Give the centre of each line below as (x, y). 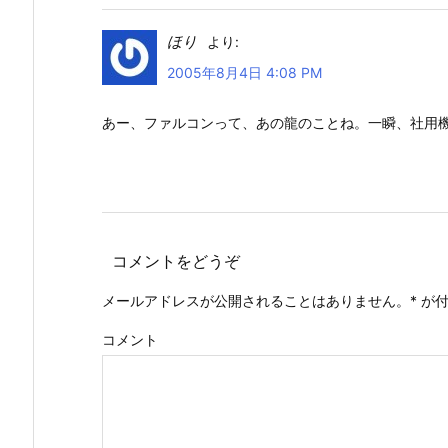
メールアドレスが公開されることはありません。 (256, 300)
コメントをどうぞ (176, 260)
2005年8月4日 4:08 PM (244, 73)
